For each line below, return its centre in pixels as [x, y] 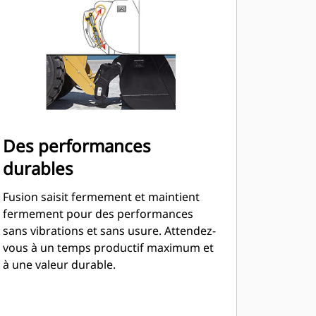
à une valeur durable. [59, 265]
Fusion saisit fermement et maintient [101, 197]
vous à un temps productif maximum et [108, 248]
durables [38, 168]
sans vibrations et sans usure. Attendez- [109, 231]
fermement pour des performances [98, 214]
